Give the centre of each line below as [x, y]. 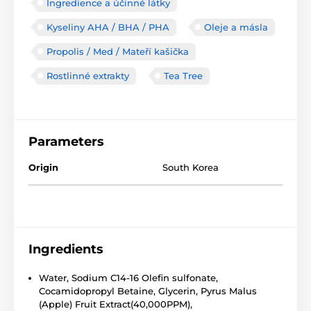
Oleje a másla [236, 27]
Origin [43, 167]
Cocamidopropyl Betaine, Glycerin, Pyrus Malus [148, 291]
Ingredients [66, 249]
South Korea [191, 167]
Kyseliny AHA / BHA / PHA [108, 27]
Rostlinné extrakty [88, 75]
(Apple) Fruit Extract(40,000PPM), [116, 304]
